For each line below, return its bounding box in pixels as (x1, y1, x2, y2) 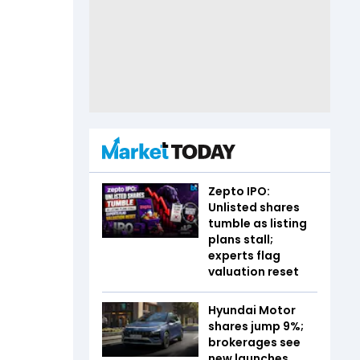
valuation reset (208, 264, 299, 280)
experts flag (208, 247, 280, 264)
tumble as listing (208, 215, 307, 231)
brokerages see (208, 334, 301, 350)
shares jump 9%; (208, 318, 304, 334)
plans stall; (208, 231, 273, 247)
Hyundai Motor (208, 302, 296, 318)
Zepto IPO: (208, 183, 270, 199)
